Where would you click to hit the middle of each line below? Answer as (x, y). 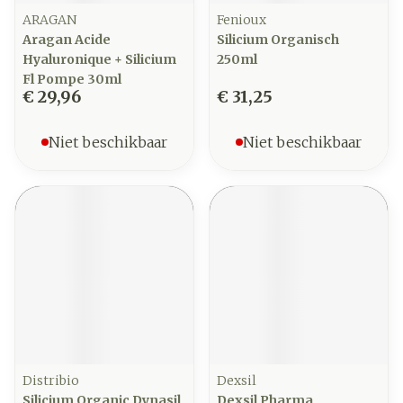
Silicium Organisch (278, 40)
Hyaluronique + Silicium (99, 59)
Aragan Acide (67, 40)
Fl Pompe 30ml (72, 79)
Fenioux (242, 20)
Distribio (51, 381)
